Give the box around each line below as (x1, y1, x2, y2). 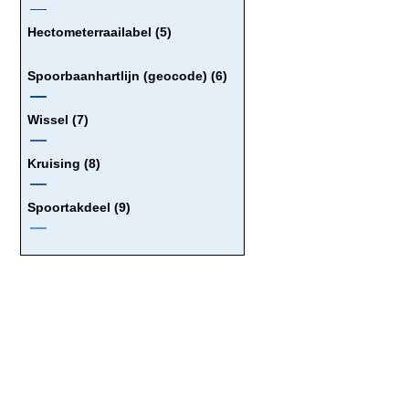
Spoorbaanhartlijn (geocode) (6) (27, 68, 227, 83)
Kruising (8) (27, 155, 100, 171)
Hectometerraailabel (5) (27, 24, 172, 39)
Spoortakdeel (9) (27, 199, 131, 215)
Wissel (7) (27, 111, 89, 127)
